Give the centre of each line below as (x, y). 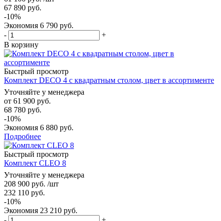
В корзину (21, 44)
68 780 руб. (23, 110)
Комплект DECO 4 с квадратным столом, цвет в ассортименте (109, 80)
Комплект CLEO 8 (35, 163)
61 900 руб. (32, 101)
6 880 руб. (57, 127)
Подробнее (22, 136)
